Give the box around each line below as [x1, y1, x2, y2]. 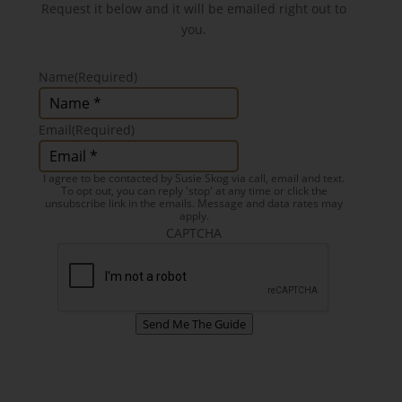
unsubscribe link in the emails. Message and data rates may [45, 196, 344, 211]
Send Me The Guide [142, 316, 246, 332]
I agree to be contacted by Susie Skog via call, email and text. [43, 170, 345, 186]
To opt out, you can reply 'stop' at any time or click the [60, 183, 328, 198]
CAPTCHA [166, 224, 223, 241]
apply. [179, 208, 209, 223]
